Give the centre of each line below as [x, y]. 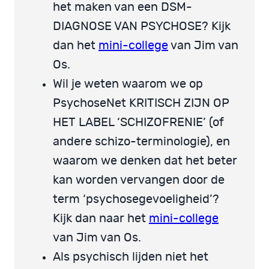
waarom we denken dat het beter [145, 161]
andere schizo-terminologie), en [141, 141]
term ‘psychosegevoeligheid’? [136, 199]
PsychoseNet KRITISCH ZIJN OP [141, 103]
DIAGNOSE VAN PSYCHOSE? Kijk [142, 26]
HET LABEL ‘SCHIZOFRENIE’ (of [138, 122]
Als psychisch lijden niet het [131, 257]
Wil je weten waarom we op [128, 84]
